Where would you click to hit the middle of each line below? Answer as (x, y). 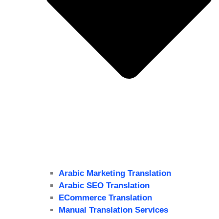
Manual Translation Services (113, 210)
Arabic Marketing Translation (115, 174)
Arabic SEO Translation (104, 186)
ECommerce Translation (105, 198)
